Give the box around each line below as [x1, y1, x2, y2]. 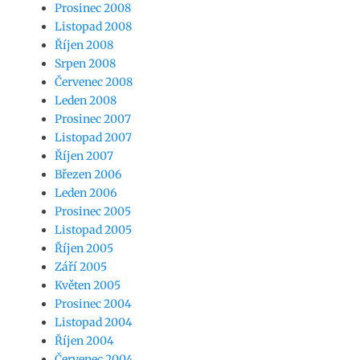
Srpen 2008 [55, 56, 116, 71]
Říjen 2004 [55, 333, 114, 348]
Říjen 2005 [55, 241, 113, 256]
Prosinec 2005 [55, 204, 131, 219]
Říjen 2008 [55, 38, 113, 52]
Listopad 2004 [55, 315, 133, 329]
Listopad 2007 [55, 130, 132, 145]
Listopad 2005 [55, 223, 132, 237]
